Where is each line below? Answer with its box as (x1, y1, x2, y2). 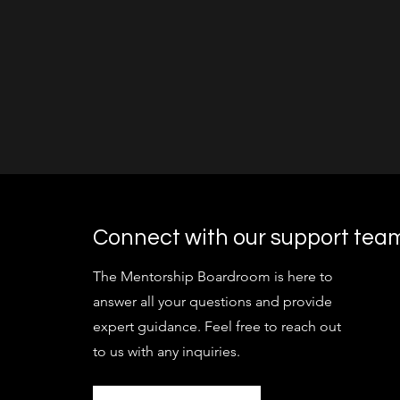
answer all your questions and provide (93, 293, 332, 310)
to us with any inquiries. (93, 343, 240, 360)
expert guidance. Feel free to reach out (93, 318, 341, 335)
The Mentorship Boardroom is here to (93, 268, 333, 285)
